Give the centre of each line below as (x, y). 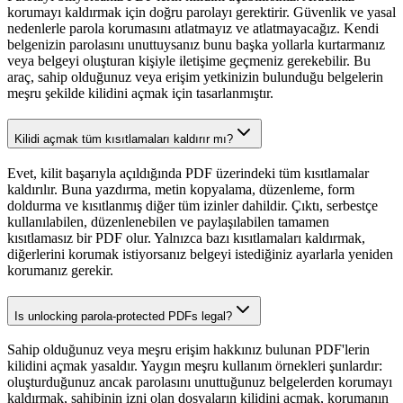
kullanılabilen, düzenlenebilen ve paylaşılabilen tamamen (168, 221)
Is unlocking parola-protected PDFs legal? (123, 316)
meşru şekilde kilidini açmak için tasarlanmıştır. (140, 94)
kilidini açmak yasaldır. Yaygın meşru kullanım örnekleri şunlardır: (195, 366)
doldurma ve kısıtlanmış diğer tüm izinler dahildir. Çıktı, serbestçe (193, 205)
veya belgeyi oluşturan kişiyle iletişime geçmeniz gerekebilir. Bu (189, 61)
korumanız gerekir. (60, 270)
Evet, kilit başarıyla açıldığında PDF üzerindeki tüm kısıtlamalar (188, 173)
